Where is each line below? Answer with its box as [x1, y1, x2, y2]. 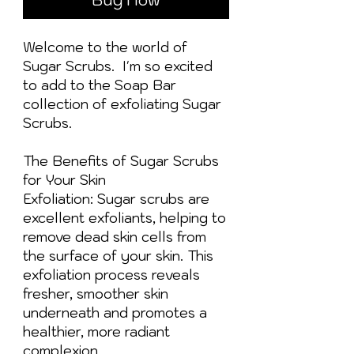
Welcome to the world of [23, 38, 187, 56]
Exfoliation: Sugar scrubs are [23, 190, 209, 208]
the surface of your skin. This [23, 247, 213, 265]
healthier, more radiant [23, 322, 170, 341]
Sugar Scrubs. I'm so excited [23, 57, 213, 75]
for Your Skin [23, 171, 106, 189]
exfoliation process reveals [23, 265, 200, 284]
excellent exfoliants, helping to [23, 209, 226, 227]
